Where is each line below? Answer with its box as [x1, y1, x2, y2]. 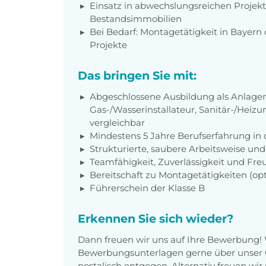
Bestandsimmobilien [90, 12, 182, 24]
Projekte [90, 39, 127, 50]
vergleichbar [90, 116, 145, 128]
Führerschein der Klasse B [90, 182, 205, 194]
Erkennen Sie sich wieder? [78, 211, 233, 226]
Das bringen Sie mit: [78, 68, 197, 83]
